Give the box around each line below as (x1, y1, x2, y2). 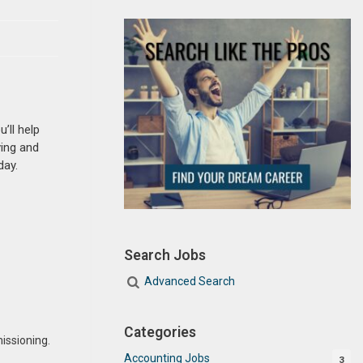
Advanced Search (144, 274, 236, 288)
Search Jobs (124, 246, 206, 263)
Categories (124, 323, 196, 340)
